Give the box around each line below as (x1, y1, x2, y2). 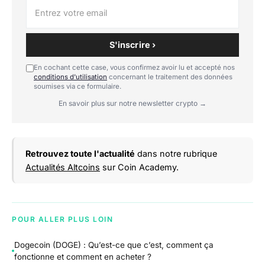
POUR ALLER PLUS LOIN (12, 214, 113, 224)
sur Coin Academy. (100, 161, 179, 172)
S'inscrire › (109, 39, 156, 50)
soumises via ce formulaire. (34, 82, 121, 91)
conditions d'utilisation (34, 72, 107, 81)
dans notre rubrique (135, 148, 217, 159)
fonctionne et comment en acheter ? (14, 252, 151, 262)
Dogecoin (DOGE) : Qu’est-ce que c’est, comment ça (14, 240, 214, 250)
